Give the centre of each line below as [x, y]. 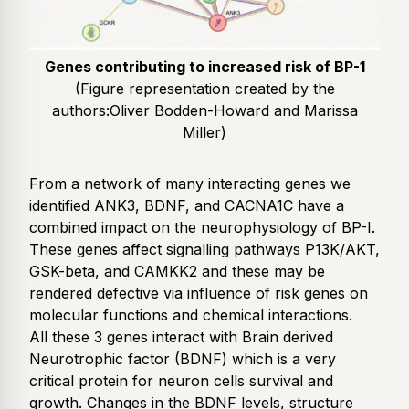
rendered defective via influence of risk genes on [199, 294]
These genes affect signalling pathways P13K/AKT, [204, 250]
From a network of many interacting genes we [190, 184]
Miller [202, 133]
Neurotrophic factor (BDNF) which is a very [183, 359]
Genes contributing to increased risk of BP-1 [204, 67]
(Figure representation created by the [204, 89]
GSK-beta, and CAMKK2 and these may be [177, 272]
